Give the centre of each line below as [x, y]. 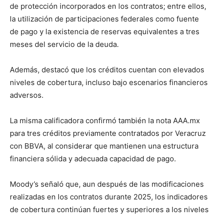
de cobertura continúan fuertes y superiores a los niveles [109, 209]
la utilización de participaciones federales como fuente [104, 19]
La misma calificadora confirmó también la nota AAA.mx [105, 120]
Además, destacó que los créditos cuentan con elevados [107, 69]
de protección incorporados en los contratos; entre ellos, [108, 6]
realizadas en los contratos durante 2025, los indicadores [109, 197]
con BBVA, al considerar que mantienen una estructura [104, 146]
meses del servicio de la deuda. [64, 44]
